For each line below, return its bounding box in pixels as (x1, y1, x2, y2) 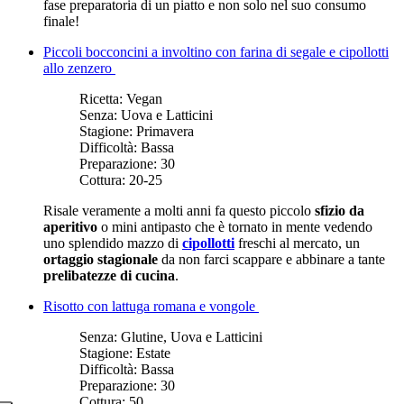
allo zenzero (43, 60, 115, 76)
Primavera (136, 123, 194, 139)
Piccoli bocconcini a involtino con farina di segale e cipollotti (43, 43, 389, 60)
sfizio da (315, 202, 364, 218)
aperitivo (43, 218, 97, 234)
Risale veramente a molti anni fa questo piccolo (43, 202, 315, 218)
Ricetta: (79, 90, 126, 106)
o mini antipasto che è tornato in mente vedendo (97, 218, 372, 234)
